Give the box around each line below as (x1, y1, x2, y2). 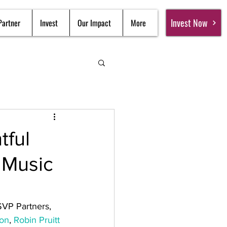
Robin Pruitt (14, 215, 60, 225)
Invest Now (170, 16, 208, 29)
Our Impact (78, 17, 111, 29)
